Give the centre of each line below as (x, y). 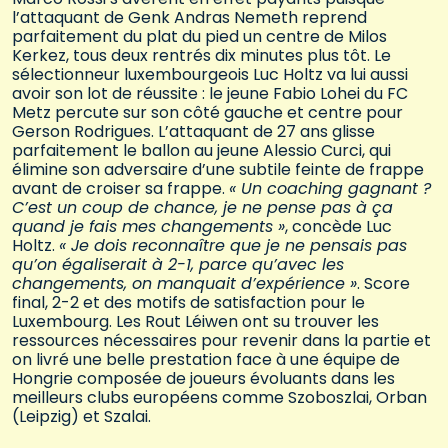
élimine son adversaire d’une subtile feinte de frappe (218, 170)
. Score (383, 284)
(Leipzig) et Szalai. (81, 417)
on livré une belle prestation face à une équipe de (206, 360)
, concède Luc (338, 227)
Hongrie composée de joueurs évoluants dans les (203, 379)
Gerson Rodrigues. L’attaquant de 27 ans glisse (193, 132)
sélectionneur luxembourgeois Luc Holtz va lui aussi (210, 75)
